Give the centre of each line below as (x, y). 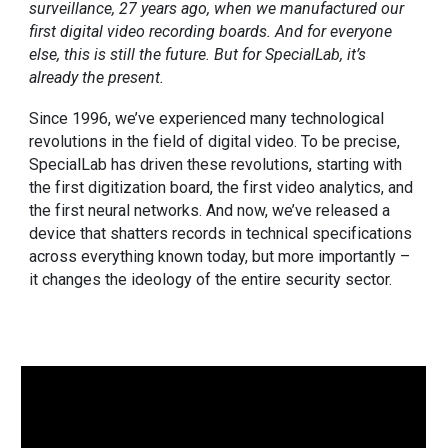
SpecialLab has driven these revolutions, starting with (216, 165)
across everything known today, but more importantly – (220, 257)
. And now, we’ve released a (295, 211)
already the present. (97, 77)
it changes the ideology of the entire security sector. (211, 280)
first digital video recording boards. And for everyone (211, 31)
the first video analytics (299, 188)
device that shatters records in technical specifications (221, 234)
